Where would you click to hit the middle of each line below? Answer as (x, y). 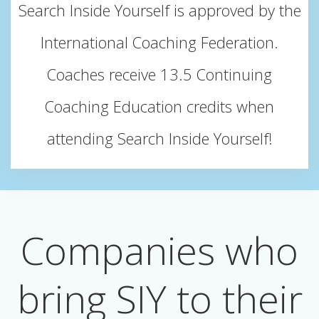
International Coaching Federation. (159, 42)
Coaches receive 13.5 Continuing (159, 74)
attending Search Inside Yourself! (159, 138)
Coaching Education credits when (159, 106)
